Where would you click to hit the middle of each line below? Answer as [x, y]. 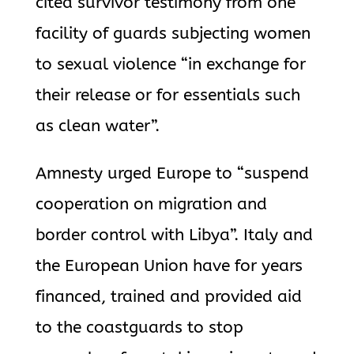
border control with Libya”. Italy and [174, 235]
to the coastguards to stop [139, 328]
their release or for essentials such [168, 95]
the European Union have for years [169, 266]
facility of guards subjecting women [173, 34]
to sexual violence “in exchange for [170, 64]
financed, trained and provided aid [168, 297]
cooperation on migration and [151, 204]
